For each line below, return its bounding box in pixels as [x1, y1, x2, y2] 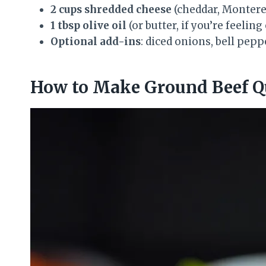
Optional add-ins [50, 35, 141, 49]
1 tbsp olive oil [50, 19, 126, 33]
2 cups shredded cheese [50, 3, 172, 17]
